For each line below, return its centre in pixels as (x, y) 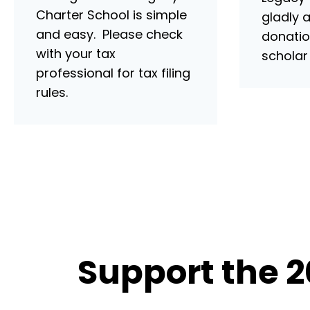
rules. (52, 92)
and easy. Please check (109, 34)
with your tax (76, 54)
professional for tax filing (113, 73)
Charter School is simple (111, 15)
